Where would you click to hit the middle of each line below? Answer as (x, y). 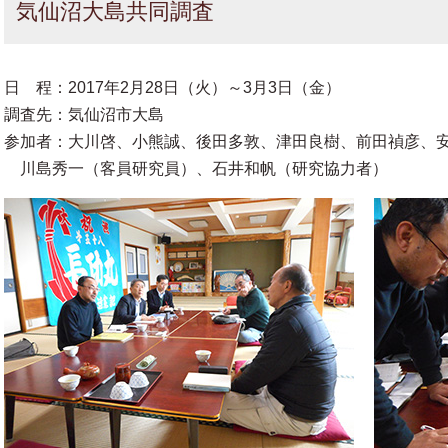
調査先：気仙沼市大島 (84, 115)
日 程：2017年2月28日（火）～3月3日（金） (172, 88)
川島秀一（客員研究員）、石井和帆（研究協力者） (196, 169)
